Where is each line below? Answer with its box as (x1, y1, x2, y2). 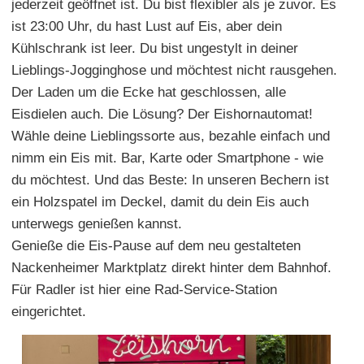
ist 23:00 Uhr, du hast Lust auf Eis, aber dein (11, 18, 282, 34)
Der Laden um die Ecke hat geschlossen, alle (11, 84, 286, 100)
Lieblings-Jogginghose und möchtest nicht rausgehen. (11, 62, 337, 78)
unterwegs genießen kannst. (11, 215, 182, 232)
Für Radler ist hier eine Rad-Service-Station (11, 281, 277, 297)
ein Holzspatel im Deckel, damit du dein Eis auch (11, 193, 309, 210)
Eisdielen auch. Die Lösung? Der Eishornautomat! (11, 106, 313, 122)
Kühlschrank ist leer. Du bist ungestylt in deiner (11, 40, 298, 56)
